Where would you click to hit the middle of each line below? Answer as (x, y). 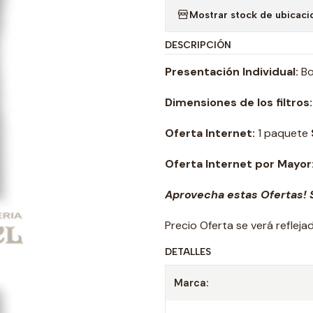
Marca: (191, 283)
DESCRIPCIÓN (198, 45)
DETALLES (188, 252)
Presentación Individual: (232, 72)
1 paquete (283, 133)
